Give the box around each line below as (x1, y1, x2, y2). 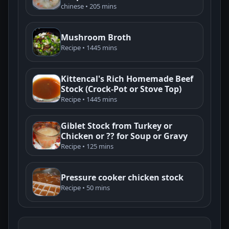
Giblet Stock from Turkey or (61, 120, 172, 131)
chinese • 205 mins (61, 1, 117, 11)
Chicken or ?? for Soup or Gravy (61, 130, 188, 142)
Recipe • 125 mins (61, 141, 113, 151)
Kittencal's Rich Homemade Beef (61, 73, 193, 84)
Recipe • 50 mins (61, 182, 110, 192)
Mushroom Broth (61, 31, 131, 43)
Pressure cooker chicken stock (61, 171, 184, 183)
